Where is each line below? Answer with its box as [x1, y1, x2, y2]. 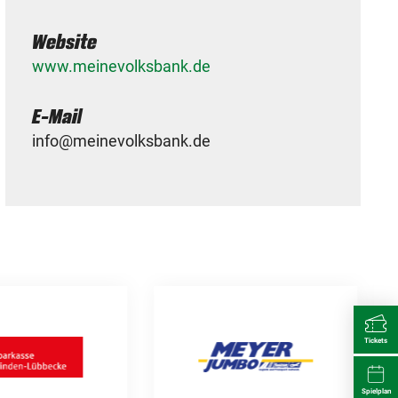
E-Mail [32, 104, 83, 129]
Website [32, 29, 98, 54]
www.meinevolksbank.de [32, 57, 211, 76]
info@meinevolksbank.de [32, 131, 211, 150]
